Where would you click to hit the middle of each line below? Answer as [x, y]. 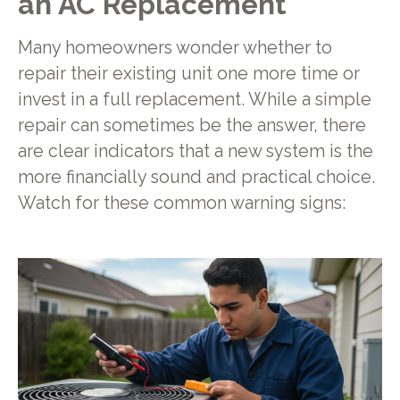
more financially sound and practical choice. [196, 178]
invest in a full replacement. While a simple [194, 100]
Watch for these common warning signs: [181, 204]
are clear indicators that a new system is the [195, 152]
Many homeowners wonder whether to [175, 48]
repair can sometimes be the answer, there [192, 126]
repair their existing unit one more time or [188, 74]
